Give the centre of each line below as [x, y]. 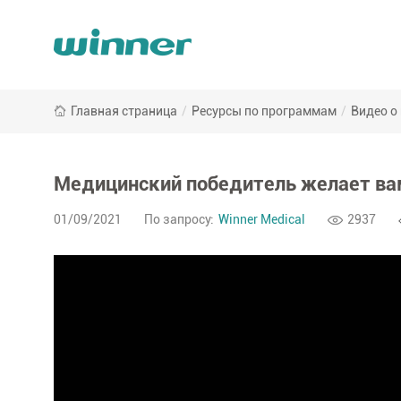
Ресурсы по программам [264, 111]
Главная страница [124, 111]
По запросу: [179, 220]
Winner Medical [262, 220]
